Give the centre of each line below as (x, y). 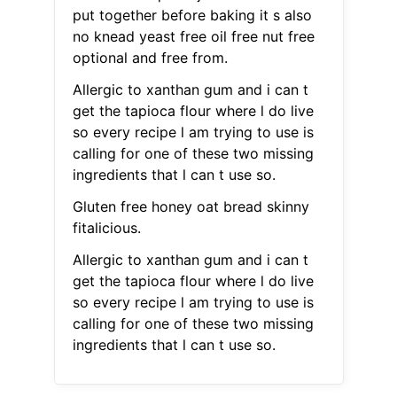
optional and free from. (150, 58)
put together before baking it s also (192, 16)
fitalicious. (106, 228)
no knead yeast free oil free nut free (193, 37)
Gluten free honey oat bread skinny (191, 207)
